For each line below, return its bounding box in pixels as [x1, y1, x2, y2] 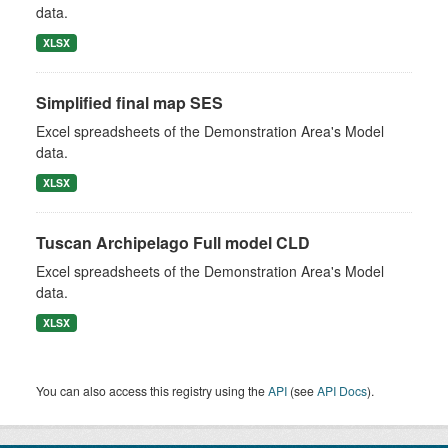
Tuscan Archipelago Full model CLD [36, 231, 310, 254]
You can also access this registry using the [36, 382, 268, 399]
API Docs [317, 382, 367, 399]
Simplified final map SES [36, 91, 223, 114]
